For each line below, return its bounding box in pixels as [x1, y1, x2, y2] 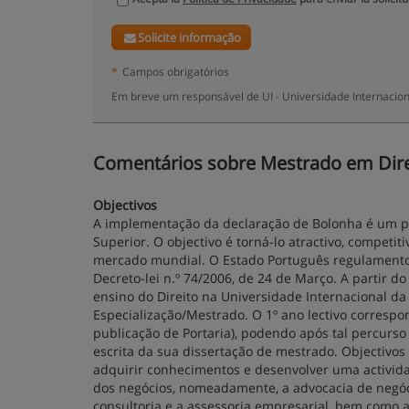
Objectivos [93, 196, 157, 214]
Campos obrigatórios [122, 64, 229, 79]
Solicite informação [138, 29, 242, 46]
